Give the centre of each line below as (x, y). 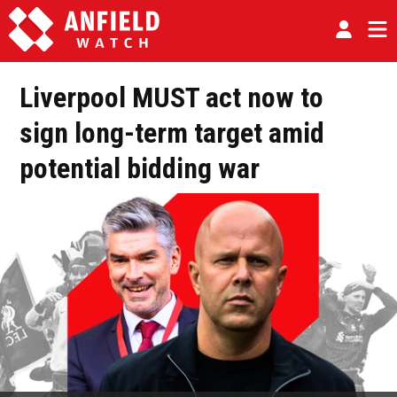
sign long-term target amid (172, 133)
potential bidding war (140, 168)
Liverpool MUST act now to (171, 97)
